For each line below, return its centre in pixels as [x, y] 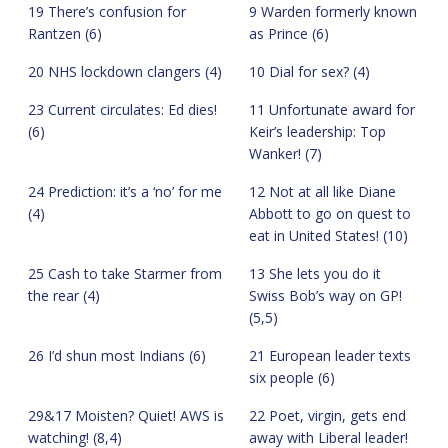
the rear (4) [64, 295]
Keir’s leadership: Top [317, 131]
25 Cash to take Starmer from [125, 273]
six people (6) [292, 377]
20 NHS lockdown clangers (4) [125, 71]
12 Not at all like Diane [322, 191]
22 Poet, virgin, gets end [327, 415]
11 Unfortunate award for [332, 109]
